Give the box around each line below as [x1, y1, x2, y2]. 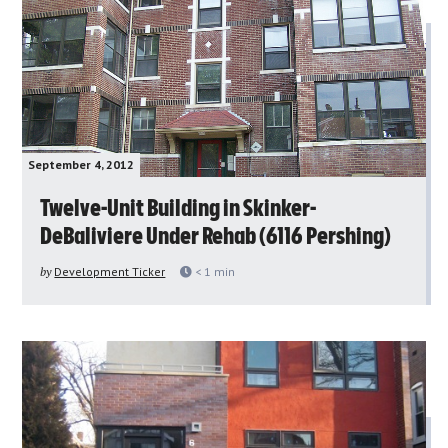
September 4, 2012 [28, 156, 135, 172]
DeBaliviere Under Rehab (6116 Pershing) [40, 224, 392, 249]
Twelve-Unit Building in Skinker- [40, 196, 317, 221]
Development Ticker [54, 263, 166, 279]
